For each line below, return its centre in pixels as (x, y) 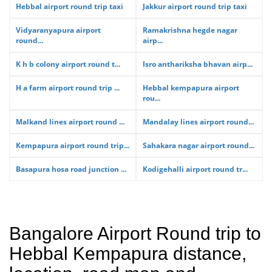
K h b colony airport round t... (68, 64)
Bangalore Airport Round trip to (135, 233)
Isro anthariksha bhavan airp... (198, 64)
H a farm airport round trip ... (68, 88)
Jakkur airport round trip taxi (195, 6)
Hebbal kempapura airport (191, 88)
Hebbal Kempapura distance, (128, 253)
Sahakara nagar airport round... (199, 145)
